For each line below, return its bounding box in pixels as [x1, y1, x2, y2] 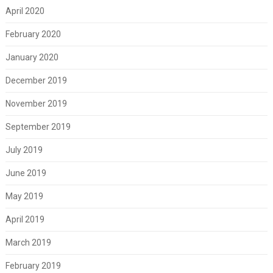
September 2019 [5, 121, 71, 132]
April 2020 [5, 5, 44, 16]
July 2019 [5, 144, 43, 155]
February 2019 [5, 260, 61, 271]
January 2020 [5, 52, 58, 62]
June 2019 [5, 168, 46, 178]
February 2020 [5, 29, 61, 39]
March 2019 [5, 237, 51, 247]
